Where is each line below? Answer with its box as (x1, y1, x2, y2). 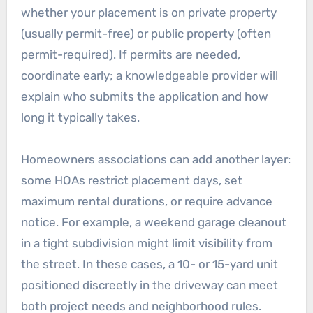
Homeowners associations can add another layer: (20, 152, 291, 166)
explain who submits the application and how (20, 89, 268, 103)
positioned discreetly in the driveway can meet (20, 277, 278, 292)
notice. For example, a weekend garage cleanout (20, 214, 286, 229)
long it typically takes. (20, 110, 140, 124)
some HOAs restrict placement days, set (20, 173, 242, 187)
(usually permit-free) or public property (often (20, 26, 271, 41)
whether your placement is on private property (20, 5, 277, 20)
